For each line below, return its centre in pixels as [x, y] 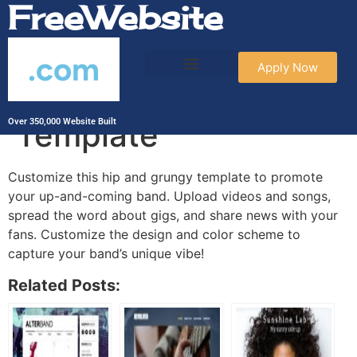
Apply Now [287, 67]
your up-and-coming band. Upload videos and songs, [169, 196]
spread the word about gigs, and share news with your [173, 215]
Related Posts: [64, 285]
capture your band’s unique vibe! [106, 253]
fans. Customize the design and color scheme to [154, 234]
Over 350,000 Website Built [63, 122]
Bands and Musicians [177, 97]
